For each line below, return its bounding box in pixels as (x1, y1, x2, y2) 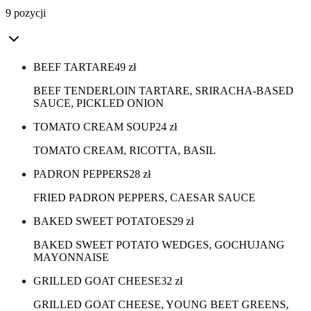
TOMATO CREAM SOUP (33, 121, 155, 133)
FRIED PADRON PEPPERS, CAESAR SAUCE (33, 192, 255, 204)
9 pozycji (6, 7, 46, 19)
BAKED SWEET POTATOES (33, 215, 172, 228)
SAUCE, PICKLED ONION (33, 97, 164, 110)
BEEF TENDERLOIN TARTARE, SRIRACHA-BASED (33, 85, 294, 97)
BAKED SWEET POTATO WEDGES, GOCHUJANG (33, 239, 285, 251)
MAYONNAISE (33, 251, 109, 264)
